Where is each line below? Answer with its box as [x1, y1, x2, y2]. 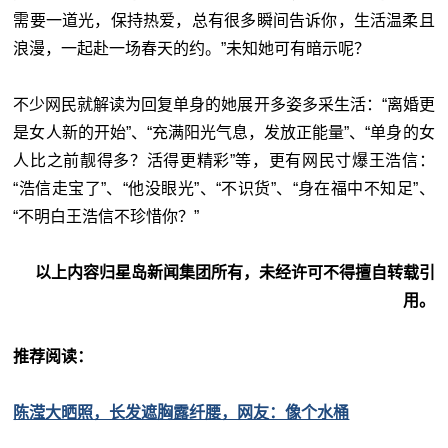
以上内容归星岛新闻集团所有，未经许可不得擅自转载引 [34, 263, 435, 281]
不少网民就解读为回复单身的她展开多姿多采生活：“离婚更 [13, 95, 435, 113]
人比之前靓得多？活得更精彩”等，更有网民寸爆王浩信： [13, 151, 435, 169]
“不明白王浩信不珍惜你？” [13, 207, 200, 225]
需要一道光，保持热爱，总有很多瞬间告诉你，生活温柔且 [13, 11, 435, 29]
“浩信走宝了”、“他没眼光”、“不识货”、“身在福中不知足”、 [13, 179, 435, 197]
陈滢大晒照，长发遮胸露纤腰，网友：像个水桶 [13, 403, 350, 421]
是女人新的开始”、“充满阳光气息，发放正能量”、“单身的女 [13, 123, 435, 141]
